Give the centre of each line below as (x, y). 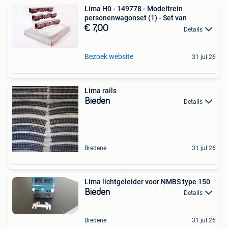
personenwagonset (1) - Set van (136, 18)
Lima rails (101, 90)
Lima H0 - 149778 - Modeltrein (134, 9)
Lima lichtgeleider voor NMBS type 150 (147, 181)
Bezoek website (109, 56)
